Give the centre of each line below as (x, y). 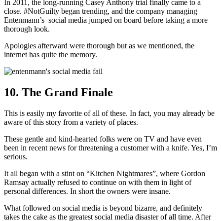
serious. (16, 157)
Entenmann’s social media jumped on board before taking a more (106, 20)
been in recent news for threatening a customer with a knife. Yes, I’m (110, 148)
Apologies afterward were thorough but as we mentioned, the (99, 46)
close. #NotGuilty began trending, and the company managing (101, 11)
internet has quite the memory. (51, 55)
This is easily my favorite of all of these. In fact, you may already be (109, 113)
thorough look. (27, 29)
